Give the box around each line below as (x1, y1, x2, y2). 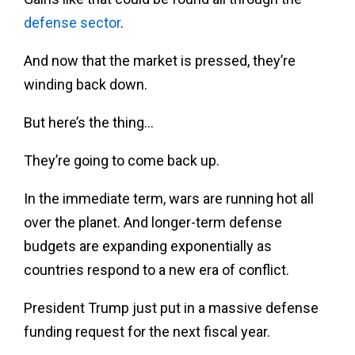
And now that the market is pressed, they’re (24, 52, 296, 69)
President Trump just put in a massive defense (24, 299, 319, 316)
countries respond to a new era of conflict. (24, 261, 289, 278)
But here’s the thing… (24, 113, 154, 131)
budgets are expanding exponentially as (24, 237, 272, 254)
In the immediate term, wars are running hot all (24, 189, 314, 207)
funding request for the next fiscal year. (24, 323, 270, 340)
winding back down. (24, 75, 147, 93)
